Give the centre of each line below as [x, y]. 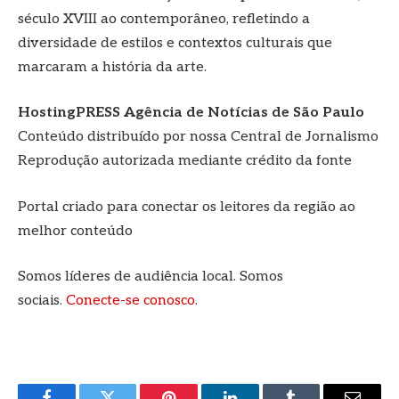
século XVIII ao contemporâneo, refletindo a [164, 19]
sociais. [42, 301]
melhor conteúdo [75, 231]
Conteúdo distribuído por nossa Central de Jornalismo [198, 137]
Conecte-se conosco [130, 301]
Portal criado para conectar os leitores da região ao [187, 207]
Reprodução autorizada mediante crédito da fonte [185, 161]
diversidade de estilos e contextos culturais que [175, 43]
